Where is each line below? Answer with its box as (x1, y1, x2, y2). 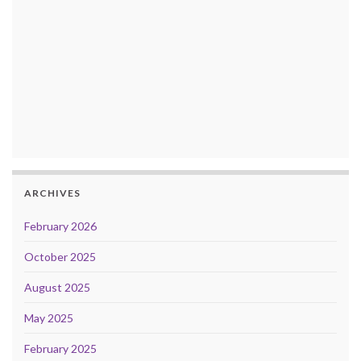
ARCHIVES (24, 187, 81, 200)
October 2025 (24, 250, 96, 264)
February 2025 (24, 342, 97, 356)
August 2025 (24, 280, 90, 295)
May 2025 (24, 311, 73, 326)
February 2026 (24, 219, 97, 234)
